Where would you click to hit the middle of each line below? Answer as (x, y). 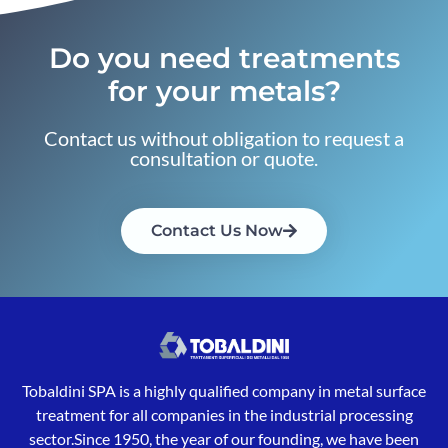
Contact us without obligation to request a (224, 138)
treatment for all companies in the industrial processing (224, 414)
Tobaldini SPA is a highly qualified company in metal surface (224, 390)
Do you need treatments (224, 58)
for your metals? (224, 91)
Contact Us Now (217, 231)
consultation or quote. (224, 158)
